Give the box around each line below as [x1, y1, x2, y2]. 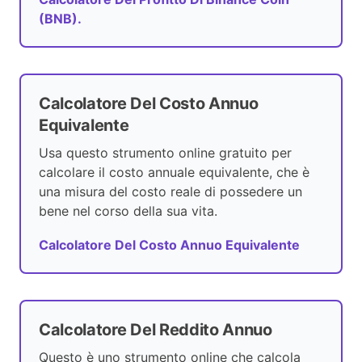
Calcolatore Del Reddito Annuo [39, 320, 272, 340]
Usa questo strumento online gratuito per [39, 145, 292, 162]
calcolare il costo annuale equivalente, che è [39, 164, 309, 181]
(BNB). [39, 11, 82, 27]
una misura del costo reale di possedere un [39, 183, 302, 200]
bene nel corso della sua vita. [39, 203, 217, 220]
